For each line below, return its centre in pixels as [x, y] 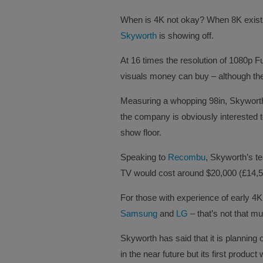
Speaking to [144, 157]
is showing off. [185, 35]
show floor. [141, 132]
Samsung [139, 213]
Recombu [186, 157]
